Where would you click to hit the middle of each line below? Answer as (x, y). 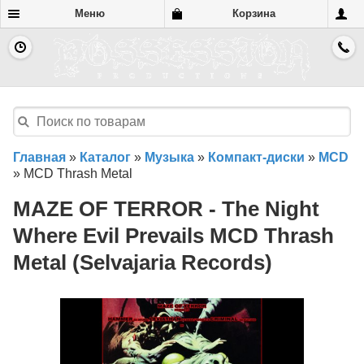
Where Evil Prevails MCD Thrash (173, 236)
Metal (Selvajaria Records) (143, 263)
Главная (39, 158)
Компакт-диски (256, 158)
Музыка (169, 158)
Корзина (253, 13)
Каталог (105, 158)
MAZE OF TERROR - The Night (166, 209)
